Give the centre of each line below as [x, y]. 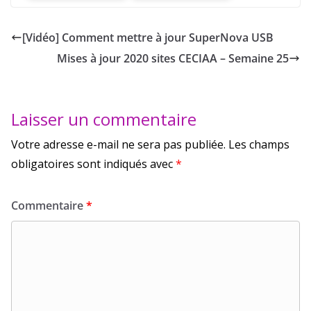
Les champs [259, 144]
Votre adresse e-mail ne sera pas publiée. [118, 144]
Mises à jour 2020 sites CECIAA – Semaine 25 [173, 58]
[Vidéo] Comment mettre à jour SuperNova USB [148, 37]
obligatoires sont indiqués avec [93, 163]
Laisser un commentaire [104, 119]
